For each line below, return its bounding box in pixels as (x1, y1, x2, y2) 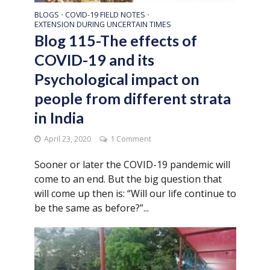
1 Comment (110, 134, 151, 145)
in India (34, 108, 84, 127)
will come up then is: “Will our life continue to (34, 187, 236, 201)
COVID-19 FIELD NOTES (64, 10, 145, 20)
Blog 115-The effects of (34, 31, 197, 50)
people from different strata (34, 89, 231, 108)
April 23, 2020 (43, 134, 91, 145)
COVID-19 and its (34, 51, 154, 69)
